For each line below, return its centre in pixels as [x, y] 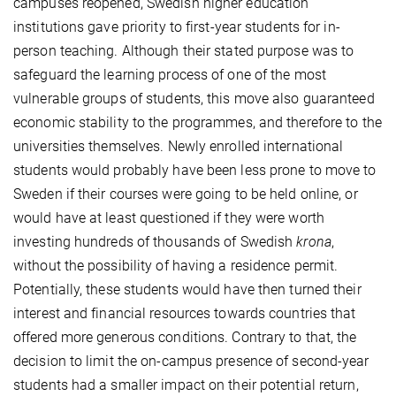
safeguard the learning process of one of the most [170, 74]
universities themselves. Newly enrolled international [179, 146]
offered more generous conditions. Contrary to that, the [185, 337]
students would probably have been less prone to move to [195, 170]
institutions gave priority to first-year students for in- [177, 27]
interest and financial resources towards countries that [185, 313]
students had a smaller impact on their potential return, [186, 385]
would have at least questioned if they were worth [169, 217]
